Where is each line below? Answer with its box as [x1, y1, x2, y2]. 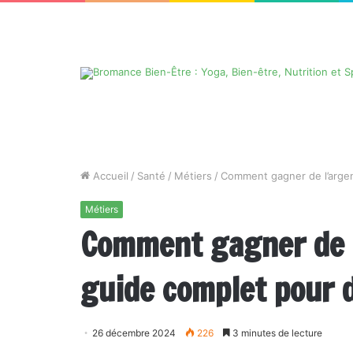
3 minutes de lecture [230, 327, 322, 339]
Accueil [90, 169, 128, 182]
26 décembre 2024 [92, 327, 176, 339]
